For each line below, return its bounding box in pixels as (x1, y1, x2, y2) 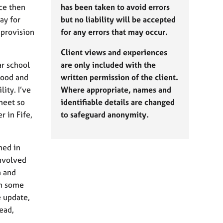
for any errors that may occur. (61, 27, 168, 37)
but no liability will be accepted (61, 14, 176, 24)
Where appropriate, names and (61, 85, 171, 95)
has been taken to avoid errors (61, 2, 170, 12)
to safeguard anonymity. (61, 110, 149, 119)
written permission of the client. (61, 72, 178, 82)
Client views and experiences (61, 47, 167, 57)
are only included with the (61, 60, 156, 70)
